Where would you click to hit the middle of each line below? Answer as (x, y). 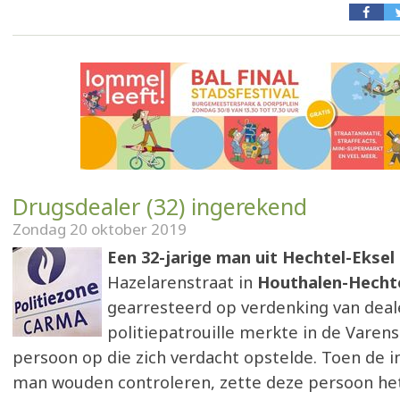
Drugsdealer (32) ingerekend (160, 206)
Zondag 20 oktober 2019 (100, 229)
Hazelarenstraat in (182, 282)
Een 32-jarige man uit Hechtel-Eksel (251, 257)
